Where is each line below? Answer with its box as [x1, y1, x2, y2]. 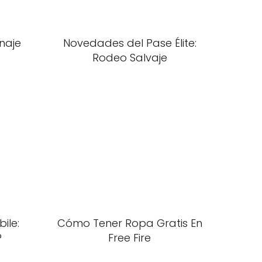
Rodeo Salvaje [92, 50, 167, 65]
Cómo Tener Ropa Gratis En [57, 216, 202, 230]
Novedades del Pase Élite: [63, 36, 196, 50]
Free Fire [108, 230, 151, 245]
